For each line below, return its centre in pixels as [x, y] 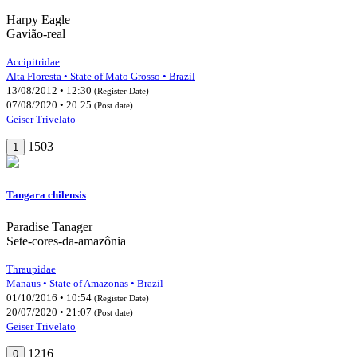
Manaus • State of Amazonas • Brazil [85, 283]
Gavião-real [36, 34]
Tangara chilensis [46, 195]
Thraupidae [31, 269]
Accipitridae [33, 62]
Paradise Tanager [49, 226]
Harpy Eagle [38, 20]
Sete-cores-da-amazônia [66, 241]
